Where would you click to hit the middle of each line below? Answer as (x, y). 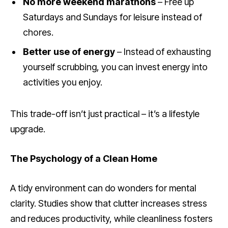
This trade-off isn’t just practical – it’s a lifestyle (105, 114)
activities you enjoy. (63, 82)
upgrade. (28, 129)
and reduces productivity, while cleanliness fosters (111, 218)
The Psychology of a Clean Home (84, 158)
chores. (38, 32)
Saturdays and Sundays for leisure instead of (112, 17)
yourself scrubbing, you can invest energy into (115, 67)
